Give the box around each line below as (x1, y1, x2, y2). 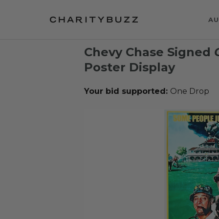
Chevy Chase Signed (84, 45, 214, 59)
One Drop (170, 87, 209, 96)
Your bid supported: (84, 87, 170, 96)
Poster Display (84, 60, 175, 74)
